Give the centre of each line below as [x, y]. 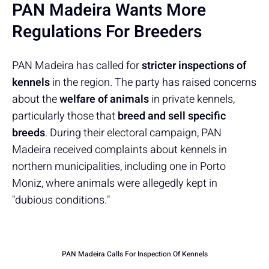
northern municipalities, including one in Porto [119, 166]
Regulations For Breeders [107, 32]
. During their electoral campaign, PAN [133, 133]
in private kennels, [192, 99]
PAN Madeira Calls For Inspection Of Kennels [134, 254]
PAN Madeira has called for [77, 65]
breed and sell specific [172, 116]
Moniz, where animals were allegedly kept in [115, 183]
